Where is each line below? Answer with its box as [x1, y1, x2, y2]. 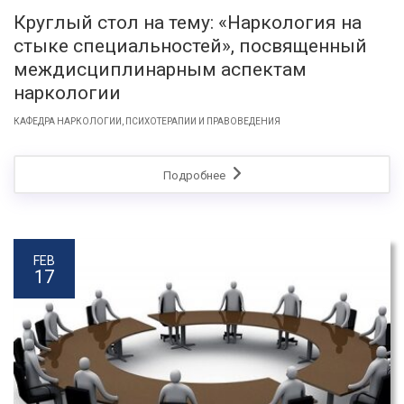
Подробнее [162, 168, 228, 182]
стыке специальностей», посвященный [14, 34, 367, 57]
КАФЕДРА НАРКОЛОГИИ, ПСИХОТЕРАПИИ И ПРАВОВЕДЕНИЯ [14, 115, 280, 126]
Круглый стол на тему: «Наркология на [14, 11, 362, 33]
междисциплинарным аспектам [14, 58, 307, 80]
